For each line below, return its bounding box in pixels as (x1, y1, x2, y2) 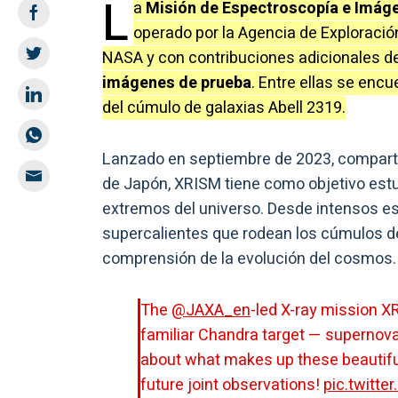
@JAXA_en (171, 298, 251, 322)
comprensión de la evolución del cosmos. (102, 246, 396, 271)
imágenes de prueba (102, 70, 251, 95)
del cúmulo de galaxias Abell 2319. (102, 95, 346, 120)
